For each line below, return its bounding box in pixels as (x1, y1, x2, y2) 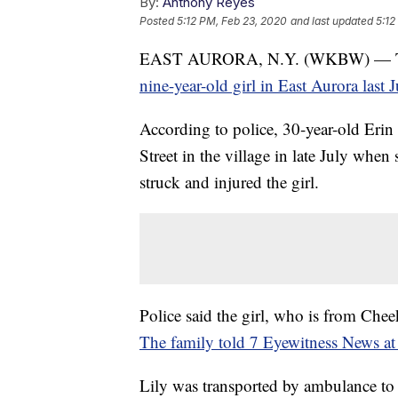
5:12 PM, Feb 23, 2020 (177, 14, 287, 28)
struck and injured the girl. (139, 171, 319, 194)
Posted (139, 14, 177, 28)
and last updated (291, 14, 373, 28)
